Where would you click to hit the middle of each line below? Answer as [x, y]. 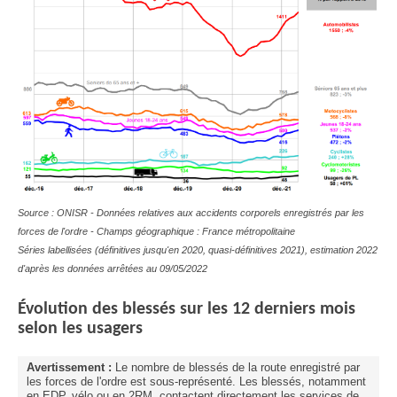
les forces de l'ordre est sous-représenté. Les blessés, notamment [196, 381]
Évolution [53, 309]
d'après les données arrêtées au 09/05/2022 [113, 268]
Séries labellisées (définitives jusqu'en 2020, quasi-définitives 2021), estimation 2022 [198, 249]
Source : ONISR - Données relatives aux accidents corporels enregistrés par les [191, 212]
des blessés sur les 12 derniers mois [222, 309]
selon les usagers [80, 328]
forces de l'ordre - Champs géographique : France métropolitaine [156, 231]
